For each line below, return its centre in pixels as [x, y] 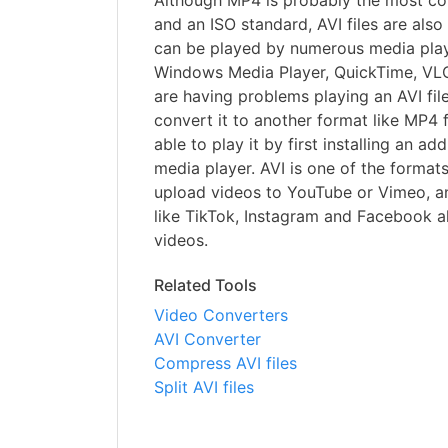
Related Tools [205, 285]
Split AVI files [204, 387]
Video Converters [221, 315]
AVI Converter [207, 339]
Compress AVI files [225, 363]
